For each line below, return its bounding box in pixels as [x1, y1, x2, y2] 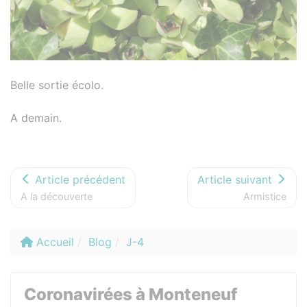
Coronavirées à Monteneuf [24, 284, 237, 304]
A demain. [10, 111, 62, 125]
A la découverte [21, 191, 93, 202]
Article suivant [197, 173, 275, 186]
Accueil [36, 235, 74, 249]
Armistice [243, 191, 286, 202]
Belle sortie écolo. [10, 78, 103, 92]
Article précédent [32, 173, 125, 186]
